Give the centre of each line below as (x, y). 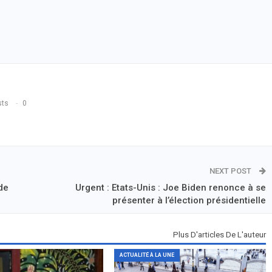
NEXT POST (231, 171)
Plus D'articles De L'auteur (219, 235)
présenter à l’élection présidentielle (189, 201)
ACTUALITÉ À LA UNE (147, 255)
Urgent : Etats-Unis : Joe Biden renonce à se (170, 188)
